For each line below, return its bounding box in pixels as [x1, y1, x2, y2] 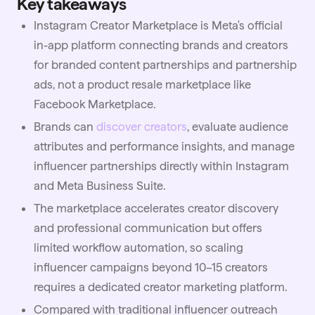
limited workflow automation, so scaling [34, 240, 243, 255]
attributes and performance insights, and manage [34, 139, 295, 154]
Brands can [34, 120, 96, 134]
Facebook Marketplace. [34, 97, 156, 112]
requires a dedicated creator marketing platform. [34, 280, 288, 295]
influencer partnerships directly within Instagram [34, 159, 289, 174]
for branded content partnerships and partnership [34, 58, 297, 72]
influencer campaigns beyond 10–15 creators [34, 260, 268, 275]
